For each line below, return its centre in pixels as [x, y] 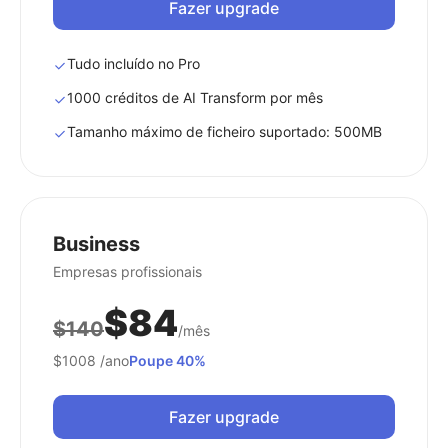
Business [96, 244]
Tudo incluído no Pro [133, 63]
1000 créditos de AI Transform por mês [195, 97]
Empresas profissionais [127, 271]
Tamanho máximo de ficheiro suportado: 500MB [224, 131]
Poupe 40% [167, 360]
